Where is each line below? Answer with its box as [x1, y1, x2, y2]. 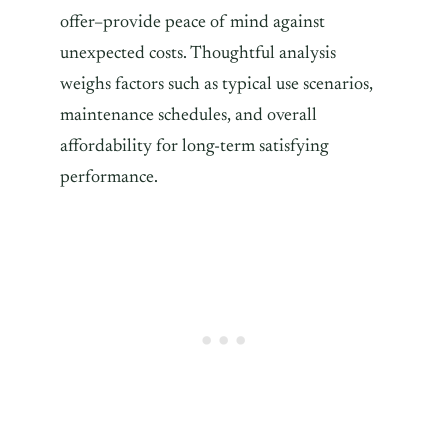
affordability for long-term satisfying [60, 137, 329, 156]
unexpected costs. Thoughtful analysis [60, 44, 336, 63]
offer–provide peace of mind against [60, 13, 325, 32]
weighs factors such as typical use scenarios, [60, 75, 373, 94]
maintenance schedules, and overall [60, 106, 317, 125]
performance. [60, 168, 158, 187]
